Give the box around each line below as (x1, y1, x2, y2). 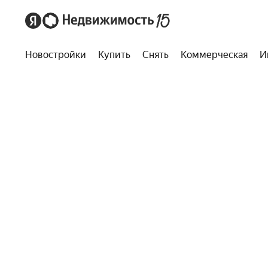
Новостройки (25, 49, 86, 60)
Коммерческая (181, 49, 248, 60)
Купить (98, 49, 130, 60)
